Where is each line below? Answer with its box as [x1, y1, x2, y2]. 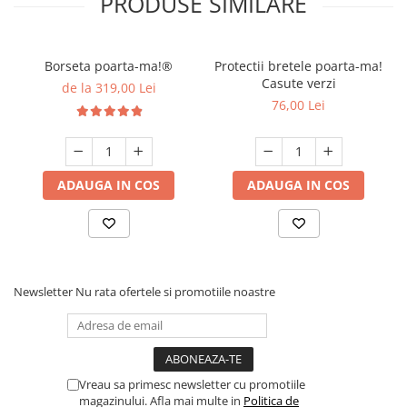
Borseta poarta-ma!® [45, 56, 173, 74]
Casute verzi [261, 74, 336, 92]
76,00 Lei [272, 95, 325, 114]
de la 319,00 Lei [61, 78, 156, 96]
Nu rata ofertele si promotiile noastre [75, 283, 275, 300]
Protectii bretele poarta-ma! [214, 56, 382, 74]
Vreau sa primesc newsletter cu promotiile [79, 375, 305, 392]
